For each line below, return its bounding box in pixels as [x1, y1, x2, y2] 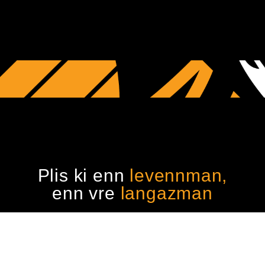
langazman [120, 183, 213, 203]
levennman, [130, 165, 228, 185]
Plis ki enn [37, 165, 130, 185]
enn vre [52, 183, 121, 203]
